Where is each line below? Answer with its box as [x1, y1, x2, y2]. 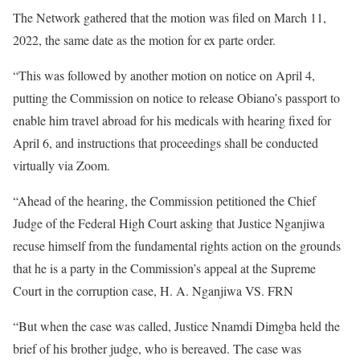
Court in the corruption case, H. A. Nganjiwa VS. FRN [13, 282, 293, 299]
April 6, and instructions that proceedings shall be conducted [13, 134, 318, 151]
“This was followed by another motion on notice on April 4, [13, 67, 315, 84]
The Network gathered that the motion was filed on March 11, [13, 9, 326, 26]
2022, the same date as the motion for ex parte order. [13, 31, 276, 48]
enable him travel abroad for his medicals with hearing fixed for [13, 112, 331, 129]
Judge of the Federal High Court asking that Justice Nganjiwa [13, 215, 325, 231]
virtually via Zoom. [13, 157, 110, 174]
